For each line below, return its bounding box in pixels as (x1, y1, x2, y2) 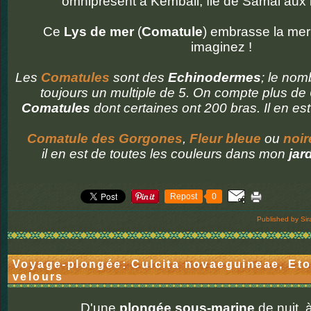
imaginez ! (190, 40, 255, 54)
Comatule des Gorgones (26, 131, 183, 146)
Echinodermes (168, 70, 261, 85)
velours (12, 271, 64, 283)
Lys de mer (64, 24, 134, 39)
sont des (110, 70, 168, 85)
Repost (170, 192, 197, 201)
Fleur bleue (189, 131, 261, 146)
